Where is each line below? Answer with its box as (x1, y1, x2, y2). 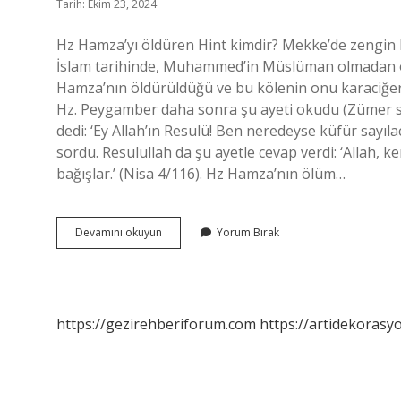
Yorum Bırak (217, 225, 279, 240)
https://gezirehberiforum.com (56, 314, 256, 334)
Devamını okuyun (75, 225, 162, 240)
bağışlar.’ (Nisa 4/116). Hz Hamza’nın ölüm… (56, 164, 346, 183)
